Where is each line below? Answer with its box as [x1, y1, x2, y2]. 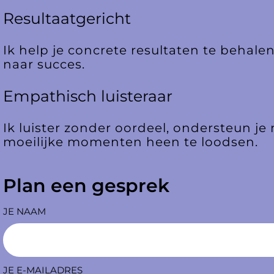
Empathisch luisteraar [3, 87, 173, 106]
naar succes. [3, 57, 86, 72]
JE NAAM [3, 206, 46, 218]
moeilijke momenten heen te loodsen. [3, 135, 259, 150]
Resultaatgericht [3, 9, 131, 28]
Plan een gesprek [3, 174, 170, 198]
